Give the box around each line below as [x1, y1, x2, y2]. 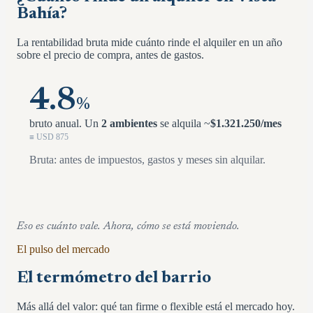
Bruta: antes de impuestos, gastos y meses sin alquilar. [29, 154, 265, 166]
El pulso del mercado [17, 243, 110, 256]
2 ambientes [101, 117, 157, 130]
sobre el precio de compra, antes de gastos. [17, 49, 204, 61]
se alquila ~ [157, 117, 210, 130]
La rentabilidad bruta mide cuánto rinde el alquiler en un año [17, 36, 282, 49]
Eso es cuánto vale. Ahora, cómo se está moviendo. [17, 221, 240, 233]
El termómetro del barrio [17, 270, 211, 287]
